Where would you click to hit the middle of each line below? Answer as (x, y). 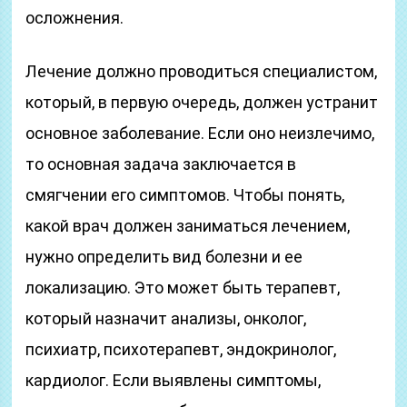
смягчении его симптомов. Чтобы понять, (185, 195)
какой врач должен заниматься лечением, (188, 226)
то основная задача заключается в (161, 164)
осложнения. (75, 18)
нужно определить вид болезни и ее (164, 257)
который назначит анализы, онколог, (166, 318)
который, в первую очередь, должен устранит (202, 102)
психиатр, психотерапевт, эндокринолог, (181, 349)
